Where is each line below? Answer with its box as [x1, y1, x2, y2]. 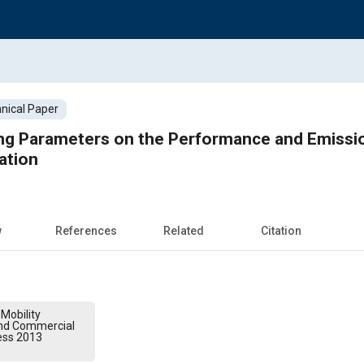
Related [163, 223, 204, 237]
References [55, 223, 117, 237]
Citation [261, 223, 301, 237]
